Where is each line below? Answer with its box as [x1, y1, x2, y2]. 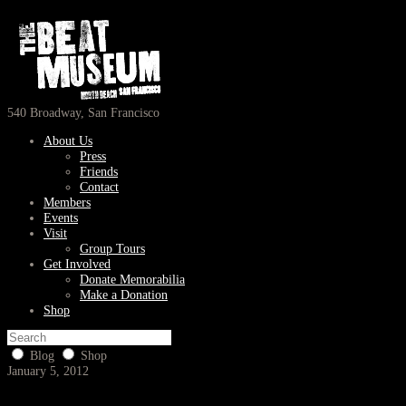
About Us [43, 133, 92, 148]
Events [43, 210, 78, 225]
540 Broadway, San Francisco [7, 106, 159, 120]
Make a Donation [80, 287, 168, 302]
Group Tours [80, 241, 145, 256]
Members [43, 195, 91, 209]
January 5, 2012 [7, 364, 89, 379]
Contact [80, 179, 119, 194]
